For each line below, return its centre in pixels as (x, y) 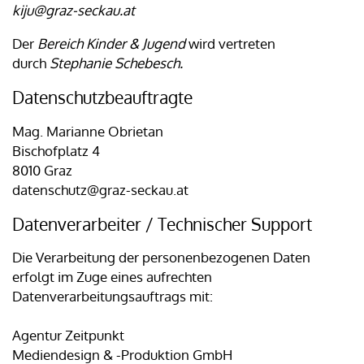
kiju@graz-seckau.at (74, 11)
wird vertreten (232, 44)
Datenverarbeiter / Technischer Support (162, 223)
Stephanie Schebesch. (116, 63)
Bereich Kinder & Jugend (113, 44)
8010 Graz (42, 170)
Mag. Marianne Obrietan (88, 131)
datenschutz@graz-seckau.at (100, 189)
